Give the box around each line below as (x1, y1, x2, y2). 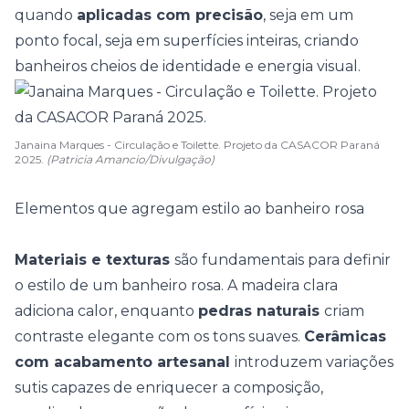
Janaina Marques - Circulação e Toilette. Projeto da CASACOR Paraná (15, 138, 380, 152)
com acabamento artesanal (15, 353, 235, 371)
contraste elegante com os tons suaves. (15, 328, 304, 345)
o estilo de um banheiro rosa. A (15, 277, 241, 294)
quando (15, 6, 77, 24)
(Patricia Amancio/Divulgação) (47, 152, 215, 166)
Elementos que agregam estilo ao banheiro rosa (15, 200, 364, 217)
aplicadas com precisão (77, 6, 263, 24)
